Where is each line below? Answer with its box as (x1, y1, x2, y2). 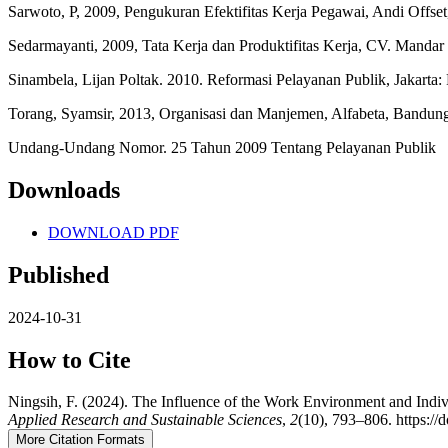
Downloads (8, 176, 120, 203)
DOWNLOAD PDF (48, 223, 179, 241)
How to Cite (8, 346, 131, 373)
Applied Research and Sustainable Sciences (8, 411, 282, 429)
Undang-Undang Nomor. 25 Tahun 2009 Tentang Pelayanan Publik (8, 138, 436, 156)
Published (8, 261, 109, 288)
